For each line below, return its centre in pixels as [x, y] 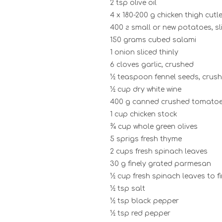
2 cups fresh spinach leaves [159, 151]
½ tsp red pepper [140, 213]
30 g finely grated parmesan [161, 164]
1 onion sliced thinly [144, 52]
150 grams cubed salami [153, 40]
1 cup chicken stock [144, 114]
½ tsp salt [128, 188]
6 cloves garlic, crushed [152, 64]
